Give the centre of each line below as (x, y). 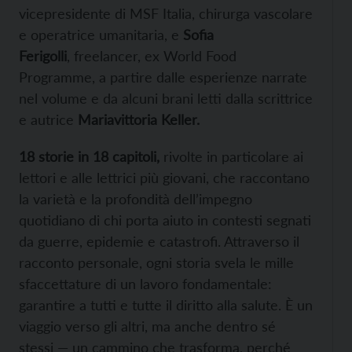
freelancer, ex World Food (155, 56)
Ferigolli (43, 56)
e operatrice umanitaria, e (101, 35)
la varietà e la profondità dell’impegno (136, 199)
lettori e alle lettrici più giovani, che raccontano (164, 178)
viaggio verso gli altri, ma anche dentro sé (147, 326)
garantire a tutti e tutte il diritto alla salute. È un (166, 305)
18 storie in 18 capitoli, (91, 157)
